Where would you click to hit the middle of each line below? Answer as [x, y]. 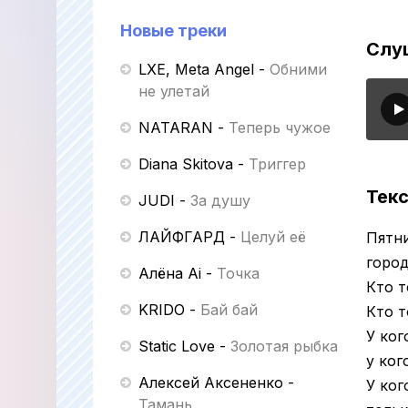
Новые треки [173, 31]
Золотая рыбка [284, 346]
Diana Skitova [186, 164]
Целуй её [273, 237]
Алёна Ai [170, 273]
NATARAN [176, 127]
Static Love [177, 346]
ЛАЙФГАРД [182, 237]
